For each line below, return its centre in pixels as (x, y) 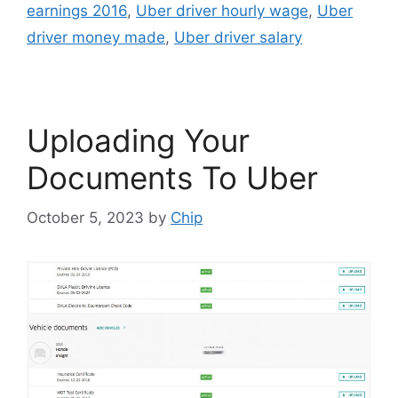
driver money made (96, 38)
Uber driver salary (238, 38)
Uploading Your (138, 141)
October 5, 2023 (85, 217)
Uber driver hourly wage (222, 11)
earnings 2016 (77, 11)
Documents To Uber (172, 178)
